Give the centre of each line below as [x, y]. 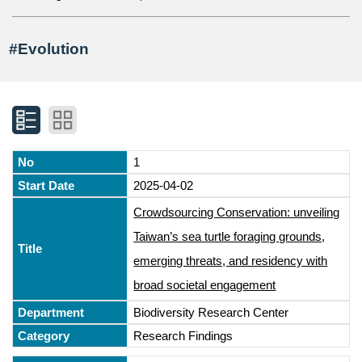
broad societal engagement [205, 284]
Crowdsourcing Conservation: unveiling [237, 212]
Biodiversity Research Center [211, 312]
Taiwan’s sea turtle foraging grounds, [229, 236]
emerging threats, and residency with [231, 260]
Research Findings [183, 335]
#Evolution [49, 48]
